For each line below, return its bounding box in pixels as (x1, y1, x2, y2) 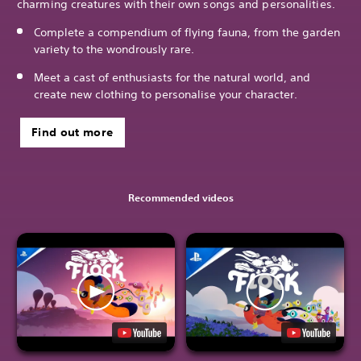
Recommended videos (127, 190, 234, 204)
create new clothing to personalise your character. (34, 86, 297, 102)
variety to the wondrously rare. (34, 41, 194, 56)
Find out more (31, 124, 114, 139)
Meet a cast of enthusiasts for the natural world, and (34, 69, 310, 85)
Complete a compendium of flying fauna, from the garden (34, 24, 340, 39)
